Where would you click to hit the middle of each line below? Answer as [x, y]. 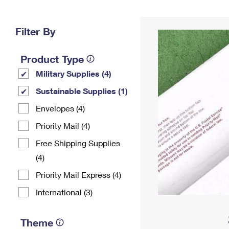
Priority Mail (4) [63, 125]
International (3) [64, 192]
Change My [167, 14]
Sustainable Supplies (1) [82, 91]
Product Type [52, 59]
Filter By [35, 31]
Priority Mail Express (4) [78, 175]
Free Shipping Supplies [78, 143]
